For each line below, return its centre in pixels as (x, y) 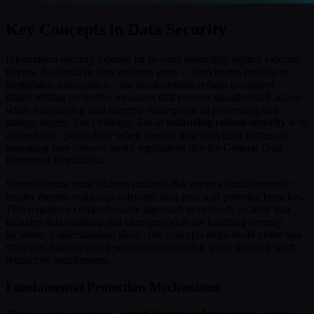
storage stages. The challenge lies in (86, 122)
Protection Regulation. (55, 160)
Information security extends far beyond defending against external (153, 59)
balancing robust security (226, 122)
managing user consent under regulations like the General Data (144, 147)
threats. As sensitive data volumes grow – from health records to (146, 71)
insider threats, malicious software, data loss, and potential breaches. (155, 196)
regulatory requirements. (59, 259)
